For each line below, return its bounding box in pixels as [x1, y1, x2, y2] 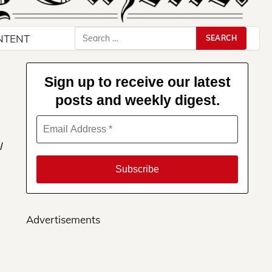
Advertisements [26, 213, 100, 226]
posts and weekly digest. [55, 92, 220, 109]
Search [73, 27, 107, 41]
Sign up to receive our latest [44, 74, 231, 90]
